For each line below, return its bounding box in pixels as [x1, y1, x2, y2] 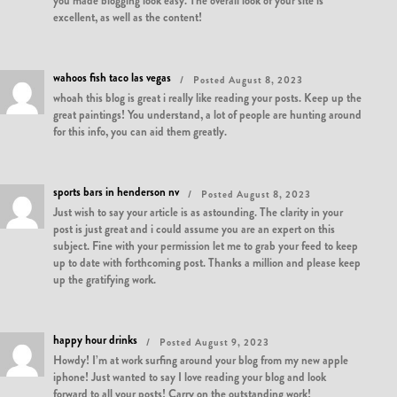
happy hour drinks [53, 331, 137, 348]
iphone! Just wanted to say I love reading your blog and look [53, 369, 326, 385]
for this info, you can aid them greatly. [53, 123, 227, 140]
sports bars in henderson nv [53, 183, 179, 200]
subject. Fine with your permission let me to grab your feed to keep [53, 237, 358, 254]
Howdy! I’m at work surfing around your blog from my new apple [53, 352, 348, 369]
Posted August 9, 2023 [160, 335, 269, 349]
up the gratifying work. [53, 271, 156, 288]
